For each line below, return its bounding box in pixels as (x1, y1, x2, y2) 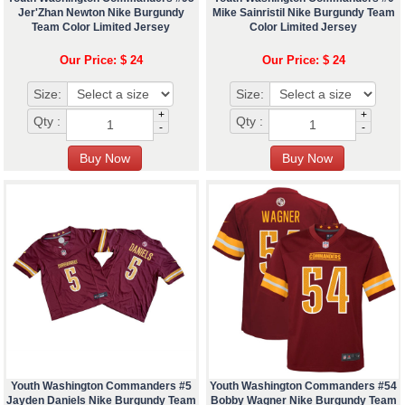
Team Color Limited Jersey (32, 21, 171, 34)
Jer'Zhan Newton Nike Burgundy (17, 6, 184, 20)
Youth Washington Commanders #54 (210, 380, 398, 393)
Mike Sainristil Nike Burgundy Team (212, 6, 395, 20)
